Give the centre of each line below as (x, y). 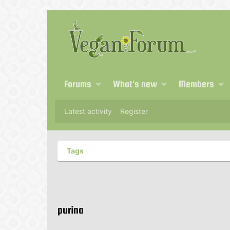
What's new (135, 84)
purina (71, 210)
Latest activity (88, 111)
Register (134, 111)
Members (196, 84)
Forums (78, 84)
